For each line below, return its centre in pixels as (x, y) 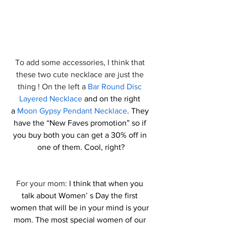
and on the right (112, 99)
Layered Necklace (51, 99)
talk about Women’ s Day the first (81, 195)
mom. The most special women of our (81, 220)
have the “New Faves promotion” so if (81, 123)
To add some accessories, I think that (81, 62)
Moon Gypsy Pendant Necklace (72, 111)
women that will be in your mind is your (81, 208)
